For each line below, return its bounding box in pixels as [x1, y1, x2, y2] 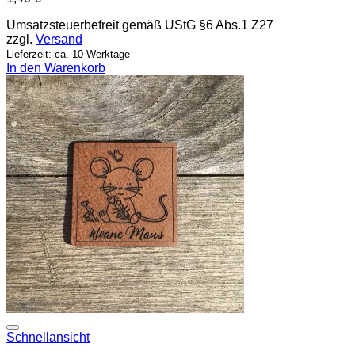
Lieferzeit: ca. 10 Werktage [6, 48, 130, 60]
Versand [36, 32, 82, 46]
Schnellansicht [6, 330, 90, 344]
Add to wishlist [273, 326, 345, 340]
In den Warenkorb [6, 60, 105, 74]
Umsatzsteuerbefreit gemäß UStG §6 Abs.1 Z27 [6, 17, 273, 32]
